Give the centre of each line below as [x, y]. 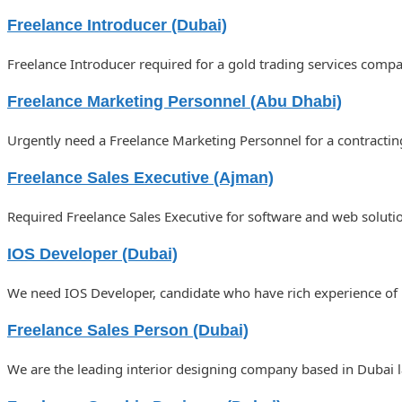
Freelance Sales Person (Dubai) [128, 330]
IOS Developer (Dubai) [92, 253]
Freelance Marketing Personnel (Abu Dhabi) [175, 101]
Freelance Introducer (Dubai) [117, 25]
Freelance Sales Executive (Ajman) [140, 177]
